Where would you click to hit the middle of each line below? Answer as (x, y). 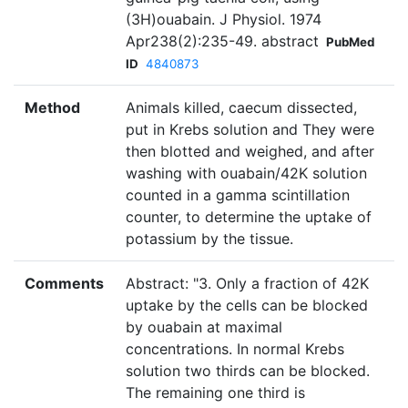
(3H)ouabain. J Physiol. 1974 (224, 20)
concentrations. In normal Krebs (235, 349)
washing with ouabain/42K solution (246, 173)
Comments (64, 284)
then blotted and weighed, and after (250, 152)
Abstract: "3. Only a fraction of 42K (247, 284)
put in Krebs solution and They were (250, 130)
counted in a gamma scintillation (238, 195)
